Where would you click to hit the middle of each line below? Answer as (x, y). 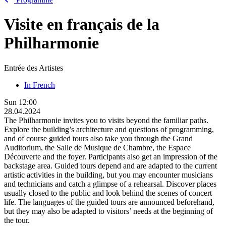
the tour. (17, 220)
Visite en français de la (82, 24)
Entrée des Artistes (34, 68)
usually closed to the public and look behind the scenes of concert (108, 193)
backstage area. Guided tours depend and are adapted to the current (110, 165)
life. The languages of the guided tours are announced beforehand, (109, 202)
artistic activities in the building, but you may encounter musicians (108, 175)
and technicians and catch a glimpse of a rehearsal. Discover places (110, 184)
